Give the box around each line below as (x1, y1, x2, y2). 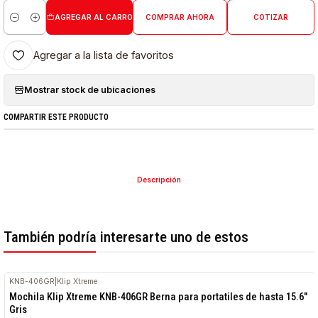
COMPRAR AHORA (145, 13, 214, 21)
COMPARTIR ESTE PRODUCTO (4, 111, 109, 122)
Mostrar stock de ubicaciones (24, 84, 156, 95)
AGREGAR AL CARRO (54, 13, 133, 21)
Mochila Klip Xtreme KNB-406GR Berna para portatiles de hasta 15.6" (9, 290, 308, 303)
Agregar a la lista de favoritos (33, 48, 175, 62)
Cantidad (4, 18, 42, 30)
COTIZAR (253, 13, 288, 21)
